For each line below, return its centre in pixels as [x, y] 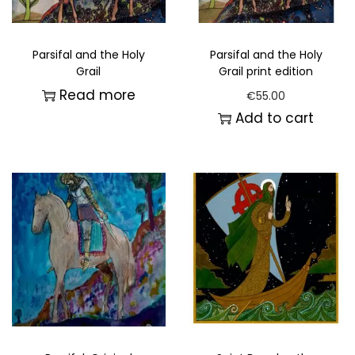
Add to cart [275, 118]
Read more [97, 95]
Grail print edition [266, 72]
